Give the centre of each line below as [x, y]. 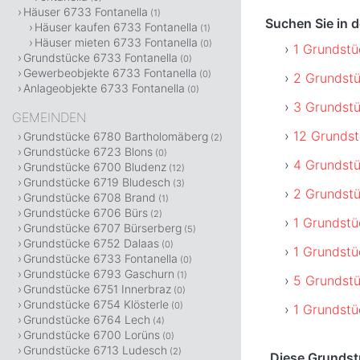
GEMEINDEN [49, 117]
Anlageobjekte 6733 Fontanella [104, 88]
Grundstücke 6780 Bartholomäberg [116, 136]
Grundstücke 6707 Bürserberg [102, 228]
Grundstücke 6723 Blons [88, 151]
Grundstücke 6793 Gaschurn [99, 274]
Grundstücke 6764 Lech [87, 319]
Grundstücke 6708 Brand [90, 197]
